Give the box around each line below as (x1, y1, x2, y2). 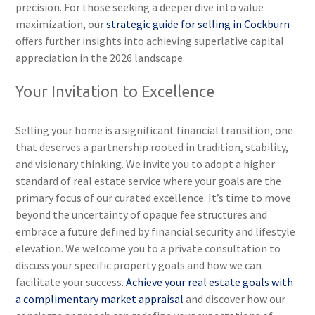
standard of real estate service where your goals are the (15, 173, 282, 188)
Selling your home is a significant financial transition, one (15, 122, 294, 137)
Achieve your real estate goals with (126, 274, 294, 289)
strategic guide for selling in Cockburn (106, 16, 290, 31)
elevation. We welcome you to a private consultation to (15, 240, 281, 255)
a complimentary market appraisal (15, 291, 184, 306)
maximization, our (15, 16, 107, 31)
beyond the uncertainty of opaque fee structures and (15, 207, 268, 221)
